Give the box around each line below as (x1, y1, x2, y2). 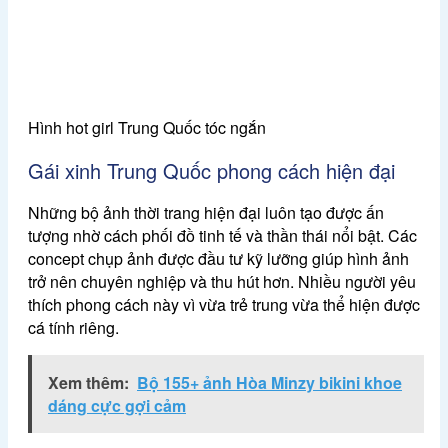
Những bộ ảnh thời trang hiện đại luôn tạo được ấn (28, 201, 384, 225)
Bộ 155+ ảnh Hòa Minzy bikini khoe (137, 371, 402, 395)
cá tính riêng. (28, 316, 119, 340)
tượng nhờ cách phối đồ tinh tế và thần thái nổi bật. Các (28, 224, 417, 248)
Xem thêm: (48, 371, 129, 395)
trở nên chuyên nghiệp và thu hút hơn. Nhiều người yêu (28, 270, 416, 294)
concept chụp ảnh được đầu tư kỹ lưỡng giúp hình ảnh (28, 247, 409, 271)
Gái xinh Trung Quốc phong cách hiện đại (28, 155, 395, 185)
